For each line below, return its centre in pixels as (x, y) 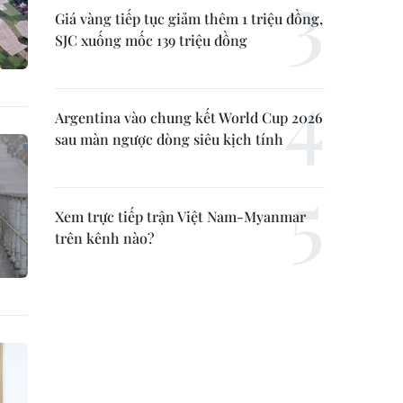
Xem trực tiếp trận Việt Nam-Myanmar (180, 216)
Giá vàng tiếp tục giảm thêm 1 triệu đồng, (189, 18)
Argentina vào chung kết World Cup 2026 (189, 117)
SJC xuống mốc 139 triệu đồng (151, 40)
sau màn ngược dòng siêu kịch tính (169, 139)
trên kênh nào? (105, 237)
